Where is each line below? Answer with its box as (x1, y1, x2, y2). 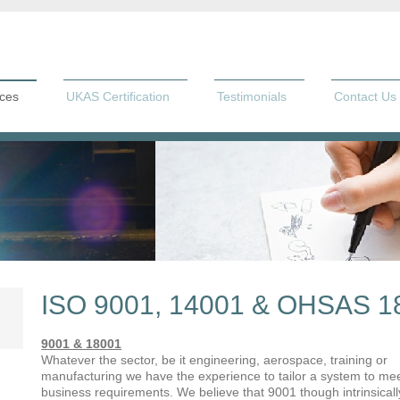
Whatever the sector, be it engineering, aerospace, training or (41, 353, 388, 368)
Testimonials (217, 89, 287, 104)
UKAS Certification (66, 89, 170, 104)
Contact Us (334, 89, 396, 104)
